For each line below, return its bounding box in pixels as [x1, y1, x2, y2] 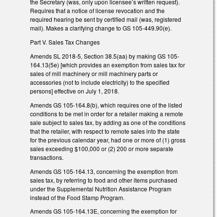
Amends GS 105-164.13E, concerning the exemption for [30, 207, 177, 216]
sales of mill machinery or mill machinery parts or [30, 69, 158, 78]
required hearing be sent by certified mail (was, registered [30, 15, 181, 24]
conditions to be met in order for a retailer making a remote [30, 109, 183, 118]
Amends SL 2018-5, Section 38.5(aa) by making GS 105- [30, 52, 179, 61]
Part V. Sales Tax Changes [30, 38, 100, 46]
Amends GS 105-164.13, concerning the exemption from [30, 167, 178, 175]
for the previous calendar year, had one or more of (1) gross [30, 135, 186, 144]
